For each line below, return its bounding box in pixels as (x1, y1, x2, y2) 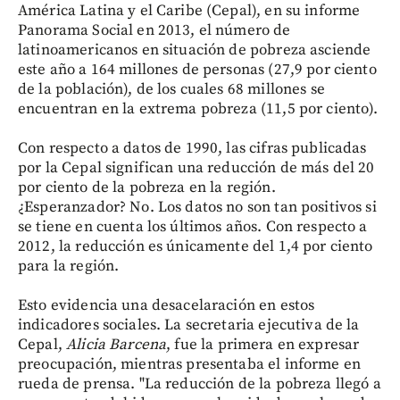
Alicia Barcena (66, 335, 167, 354)
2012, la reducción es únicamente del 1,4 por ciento (18, 237, 373, 256)
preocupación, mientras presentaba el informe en (18, 354, 362, 374)
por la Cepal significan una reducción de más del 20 (18, 158, 375, 178)
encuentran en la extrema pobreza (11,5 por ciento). (18, 99, 379, 119)
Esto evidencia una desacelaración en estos (18, 296, 315, 315)
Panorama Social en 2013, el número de (18, 21, 291, 40)
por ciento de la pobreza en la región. (18, 178, 276, 197)
